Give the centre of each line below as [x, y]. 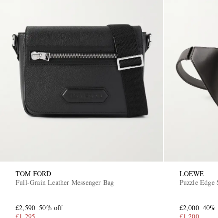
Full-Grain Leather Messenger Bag [65, 182]
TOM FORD [34, 173]
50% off [51, 207]
